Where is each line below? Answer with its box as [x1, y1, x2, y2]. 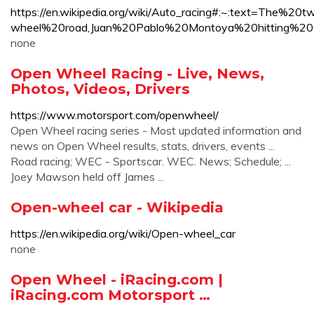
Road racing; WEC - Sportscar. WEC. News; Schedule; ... [11, 154, 291, 168]
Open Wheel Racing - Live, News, [11, 64, 264, 82]
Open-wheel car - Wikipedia [11, 198, 224, 216]
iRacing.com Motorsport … [11, 286, 210, 303]
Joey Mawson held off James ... [11, 170, 164, 184]
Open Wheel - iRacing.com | [11, 271, 223, 288]
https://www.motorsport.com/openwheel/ [11, 108, 219, 122]
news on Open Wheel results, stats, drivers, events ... [11, 139, 275, 153]
